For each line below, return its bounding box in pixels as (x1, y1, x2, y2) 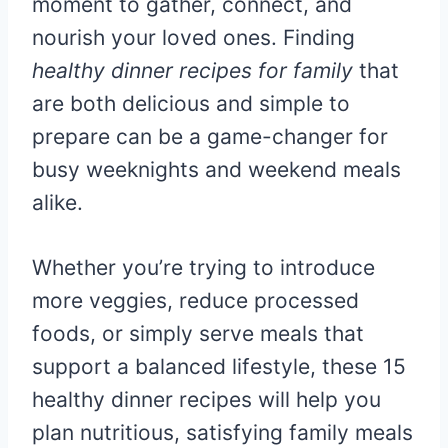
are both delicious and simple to (32, 90, 350, 116)
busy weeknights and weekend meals (32, 156, 401, 182)
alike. (32, 189, 83, 215)
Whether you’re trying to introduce (32, 254, 375, 280)
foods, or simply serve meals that (32, 320, 364, 346)
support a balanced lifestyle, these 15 (32, 353, 406, 379)
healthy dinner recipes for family (32, 57, 353, 83)
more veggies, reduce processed (32, 287, 359, 313)
